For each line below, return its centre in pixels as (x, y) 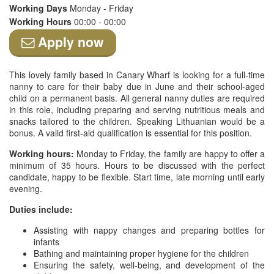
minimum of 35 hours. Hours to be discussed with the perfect (137, 165)
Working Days (39, 8)
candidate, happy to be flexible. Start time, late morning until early (137, 177)
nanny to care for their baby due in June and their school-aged (137, 86)
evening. (26, 188)
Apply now (69, 42)
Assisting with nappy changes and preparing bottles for (149, 230)
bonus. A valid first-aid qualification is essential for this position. (131, 133)
